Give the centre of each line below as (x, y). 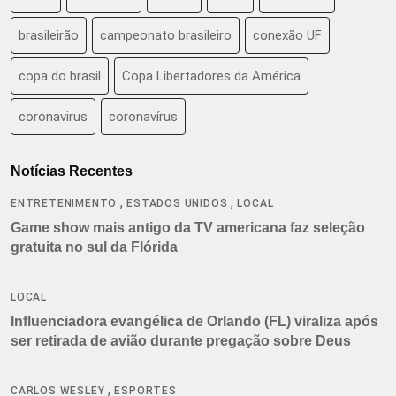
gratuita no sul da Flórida (94, 247)
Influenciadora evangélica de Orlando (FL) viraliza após (194, 321)
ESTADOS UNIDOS (177, 203)
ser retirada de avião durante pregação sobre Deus (181, 340)
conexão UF (287, 35)
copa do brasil (60, 76)
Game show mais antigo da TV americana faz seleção (188, 227)
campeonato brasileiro (166, 35)
